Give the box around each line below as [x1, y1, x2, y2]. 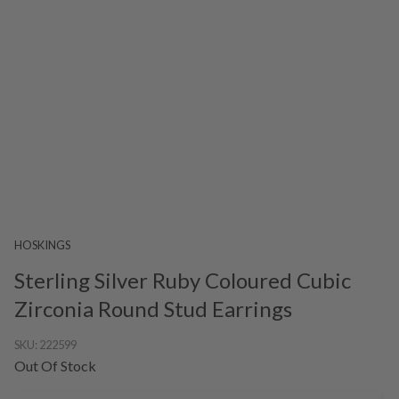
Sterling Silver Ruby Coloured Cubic [14, 266, 351, 293]
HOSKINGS [14, 237, 70, 252]
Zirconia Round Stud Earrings [14, 295, 292, 322]
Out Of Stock [14, 356, 96, 374]
